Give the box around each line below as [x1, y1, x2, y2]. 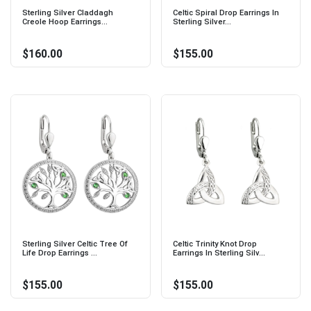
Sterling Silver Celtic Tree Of [22, 239, 128, 249]
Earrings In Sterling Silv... [172, 248, 265, 258]
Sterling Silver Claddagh [22, 8, 113, 18]
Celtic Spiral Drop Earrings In [172, 8, 279, 18]
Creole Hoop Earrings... [22, 17, 108, 27]
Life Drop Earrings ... [22, 248, 97, 258]
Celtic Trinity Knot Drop [172, 239, 257, 249]
